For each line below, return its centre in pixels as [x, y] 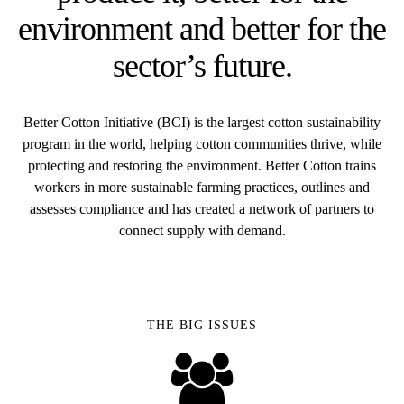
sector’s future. [202, 66]
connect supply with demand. [202, 230]
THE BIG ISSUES [202, 325]
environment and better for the [202, 29]
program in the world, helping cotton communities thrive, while [202, 144]
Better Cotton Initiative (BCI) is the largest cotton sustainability [202, 122]
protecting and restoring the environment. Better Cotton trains [202, 165]
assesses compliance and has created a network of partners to [202, 209]
